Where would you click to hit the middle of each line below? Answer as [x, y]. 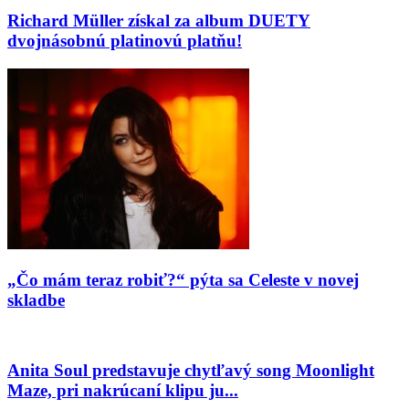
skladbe [36, 299]
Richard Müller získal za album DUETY [159, 21]
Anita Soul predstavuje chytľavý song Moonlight [191, 371]
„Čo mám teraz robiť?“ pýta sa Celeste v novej [183, 279]
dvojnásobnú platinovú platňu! [125, 41]
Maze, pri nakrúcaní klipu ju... [123, 391]
